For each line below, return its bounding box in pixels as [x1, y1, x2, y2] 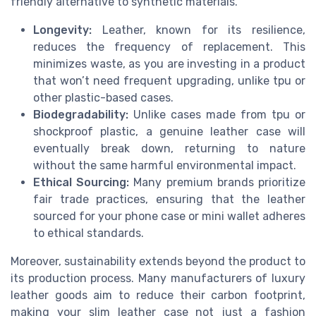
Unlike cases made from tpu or [128, 108, 305, 122]
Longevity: [33, 23, 92, 37]
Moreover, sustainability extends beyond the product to [11, 255, 305, 269]
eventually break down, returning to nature [33, 142, 305, 156]
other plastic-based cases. [33, 91, 174, 105]
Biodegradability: [33, 108, 128, 122]
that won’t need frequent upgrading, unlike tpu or [33, 74, 305, 88]
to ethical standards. [33, 226, 144, 241]
